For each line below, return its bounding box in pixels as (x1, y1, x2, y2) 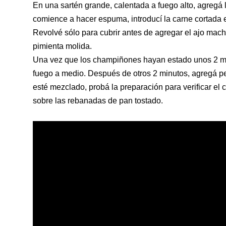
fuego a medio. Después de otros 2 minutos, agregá (33, 69, 219, 78)
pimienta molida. (33, 42, 92, 50)
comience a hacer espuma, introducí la (33, 15, 173, 23)
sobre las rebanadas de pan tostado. (33, 96, 163, 105)
